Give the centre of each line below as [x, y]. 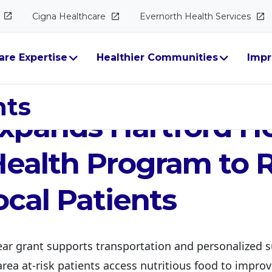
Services [233, 16]
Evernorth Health [177, 16]
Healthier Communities [157, 57]
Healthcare [82, 16]
